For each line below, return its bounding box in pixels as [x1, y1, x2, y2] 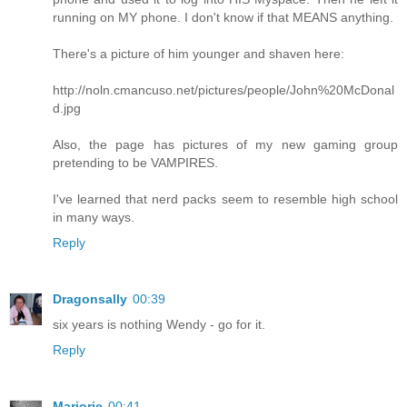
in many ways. [53, 210, 134, 225]
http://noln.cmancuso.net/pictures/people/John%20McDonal [53, 83, 394, 98]
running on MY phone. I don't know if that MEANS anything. [53, 10, 393, 25]
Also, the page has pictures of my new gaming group [53, 137, 398, 153]
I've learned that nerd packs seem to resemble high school [53, 192, 398, 207]
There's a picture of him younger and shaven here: [53, 46, 344, 62]
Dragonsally [53, 292, 127, 307]
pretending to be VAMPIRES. [53, 155, 218, 171]
